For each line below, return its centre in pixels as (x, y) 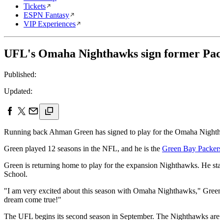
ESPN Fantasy (46, 15)
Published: (20, 74)
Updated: (18, 91)
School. (16, 174)
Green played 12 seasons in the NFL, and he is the (83, 148)
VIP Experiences (50, 24)
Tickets (35, 6)
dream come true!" (33, 199)
